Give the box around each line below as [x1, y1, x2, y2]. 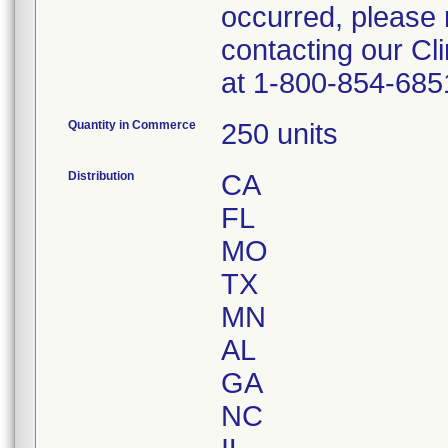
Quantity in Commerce [68, 118, 196, 132]
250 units [221, 118, 338, 150]
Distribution [68, 169, 134, 183]
